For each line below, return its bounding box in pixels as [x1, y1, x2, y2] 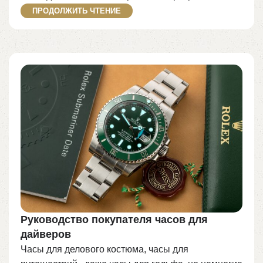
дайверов [21, 228, 71, 240]
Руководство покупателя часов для [21, 213, 208, 225]
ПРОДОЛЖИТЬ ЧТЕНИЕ [32, 6, 121, 15]
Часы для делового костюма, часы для [21, 244, 188, 254]
